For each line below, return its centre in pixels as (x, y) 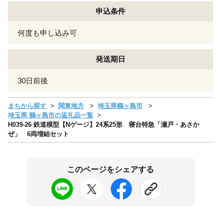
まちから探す (27, 106)
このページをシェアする (110, 169)
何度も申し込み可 (47, 33)
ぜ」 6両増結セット (38, 134)
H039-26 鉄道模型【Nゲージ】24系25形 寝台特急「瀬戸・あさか (104, 124)
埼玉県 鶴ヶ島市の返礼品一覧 (51, 115)
